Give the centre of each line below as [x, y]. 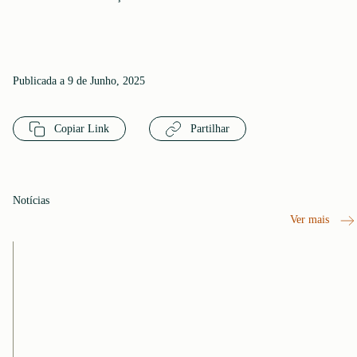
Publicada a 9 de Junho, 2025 [79, 81]
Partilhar [209, 129]
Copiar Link [80, 129]
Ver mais [312, 220]
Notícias [31, 200]
